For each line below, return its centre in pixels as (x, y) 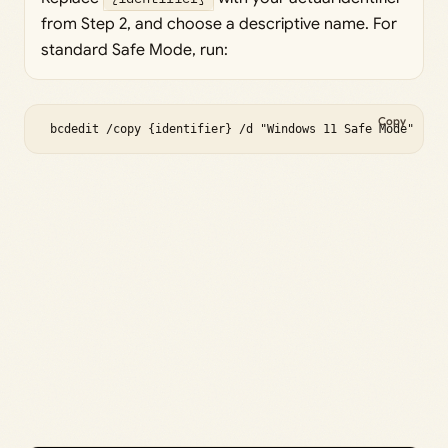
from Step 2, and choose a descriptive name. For (219, 24)
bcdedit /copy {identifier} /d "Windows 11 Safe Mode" (232, 129)
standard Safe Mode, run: (134, 50)
